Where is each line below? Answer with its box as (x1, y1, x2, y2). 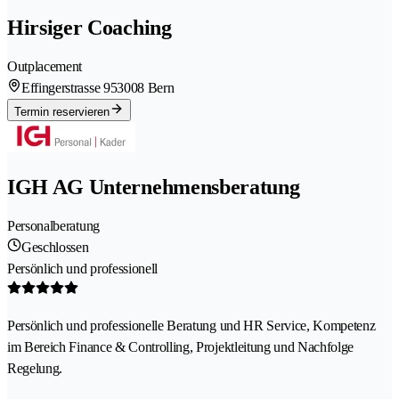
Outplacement (7, 59, 83, 75)
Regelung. (7, 360, 63, 376)
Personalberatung (7, 217, 100, 233)
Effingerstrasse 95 (21, 80, 118, 96)
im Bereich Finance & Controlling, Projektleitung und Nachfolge (7, 338, 354, 354)
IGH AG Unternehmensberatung (7, 175, 300, 199)
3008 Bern (117, 80, 175, 96)
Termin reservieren (14, 105, 110, 119)
